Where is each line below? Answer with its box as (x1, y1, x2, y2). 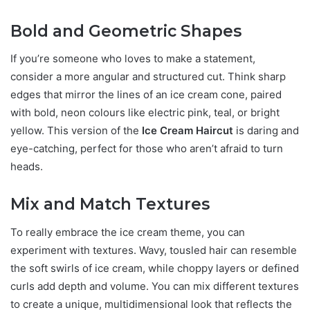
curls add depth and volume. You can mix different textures (10, 279, 299, 293)
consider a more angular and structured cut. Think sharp (10, 70, 286, 84)
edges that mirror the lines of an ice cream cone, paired (10, 88, 282, 102)
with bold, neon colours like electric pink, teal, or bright (10, 106, 280, 120)
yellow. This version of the (10, 124, 142, 138)
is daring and (233, 124, 299, 138)
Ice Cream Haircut (142, 124, 233, 138)
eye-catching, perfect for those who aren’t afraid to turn (10, 142, 283, 156)
